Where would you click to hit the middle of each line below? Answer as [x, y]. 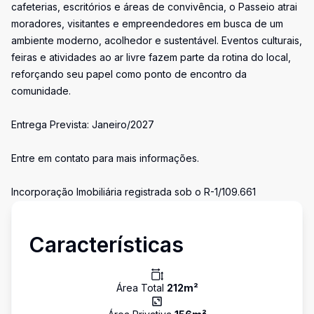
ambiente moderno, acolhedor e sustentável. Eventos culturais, [157, 40]
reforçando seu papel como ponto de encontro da [129, 74]
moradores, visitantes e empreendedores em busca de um [147, 23]
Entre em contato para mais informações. [105, 158]
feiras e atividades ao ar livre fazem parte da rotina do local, [151, 57]
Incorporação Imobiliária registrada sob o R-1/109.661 [134, 192]
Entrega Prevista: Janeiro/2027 [83, 124]
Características [106, 245]
